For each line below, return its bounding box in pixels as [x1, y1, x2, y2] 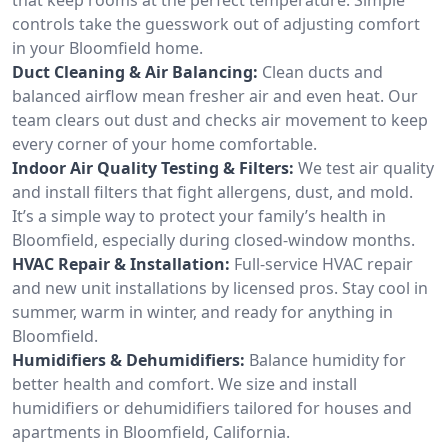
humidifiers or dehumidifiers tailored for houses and [12, 396, 412, 419]
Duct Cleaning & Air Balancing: [12, 60, 258, 83]
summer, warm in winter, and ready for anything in [12, 300, 393, 323]
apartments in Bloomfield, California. [12, 420, 290, 443]
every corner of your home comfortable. [12, 132, 317, 155]
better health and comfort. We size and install [12, 372, 357, 395]
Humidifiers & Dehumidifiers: [12, 348, 245, 371]
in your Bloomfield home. [12, 36, 203, 59]
